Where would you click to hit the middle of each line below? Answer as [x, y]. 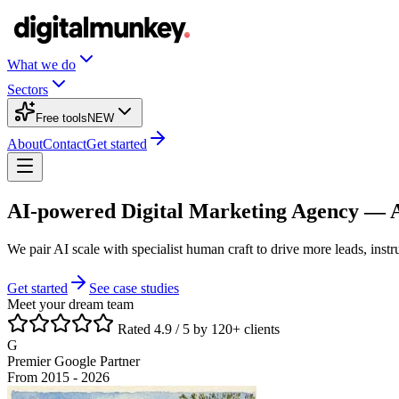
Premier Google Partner [73, 361]
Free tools [61, 118]
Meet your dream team [70, 304]
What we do [41, 65]
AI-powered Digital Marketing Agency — [199, 211]
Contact [65, 144]
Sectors [28, 90]
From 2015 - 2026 [58, 377]
